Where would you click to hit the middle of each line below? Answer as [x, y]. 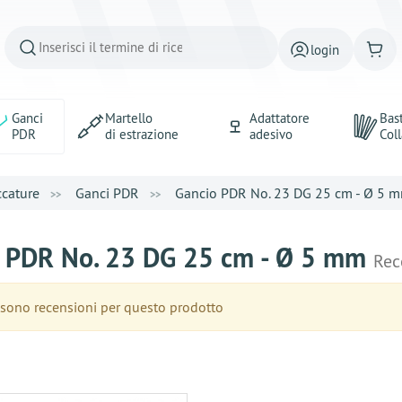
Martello [128, 118]
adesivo [271, 134]
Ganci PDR [107, 193]
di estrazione [141, 134]
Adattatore [279, 118]
